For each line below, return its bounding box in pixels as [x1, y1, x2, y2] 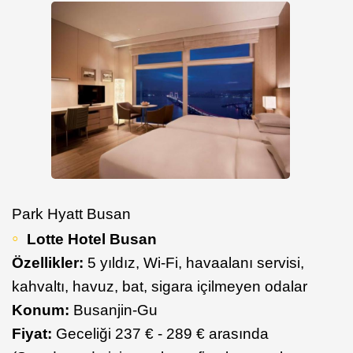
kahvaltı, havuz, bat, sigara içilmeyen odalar [12, 277, 307, 295]
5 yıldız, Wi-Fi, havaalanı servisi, [84, 254, 304, 271]
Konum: [12, 301, 69, 318]
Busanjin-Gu [69, 301, 158, 318]
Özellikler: [12, 254, 84, 271]
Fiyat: [12, 325, 52, 342]
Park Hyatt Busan [12, 205, 131, 222]
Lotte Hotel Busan [27, 230, 157, 247]
